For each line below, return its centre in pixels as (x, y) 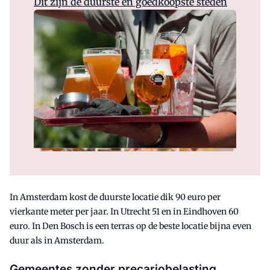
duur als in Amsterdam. (57, 240)
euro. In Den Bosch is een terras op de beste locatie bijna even (130, 226)
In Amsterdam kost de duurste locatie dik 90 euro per (115, 197)
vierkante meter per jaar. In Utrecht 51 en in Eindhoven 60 (124, 211)
